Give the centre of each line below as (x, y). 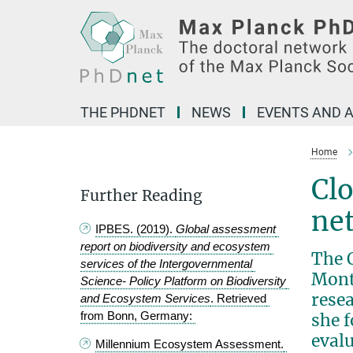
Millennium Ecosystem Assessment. (190, 344)
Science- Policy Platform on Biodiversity (183, 281)
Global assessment (226, 229)
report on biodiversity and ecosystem (175, 247)
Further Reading (141, 195)
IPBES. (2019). (136, 229)
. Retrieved (238, 299)
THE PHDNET (123, 112)
